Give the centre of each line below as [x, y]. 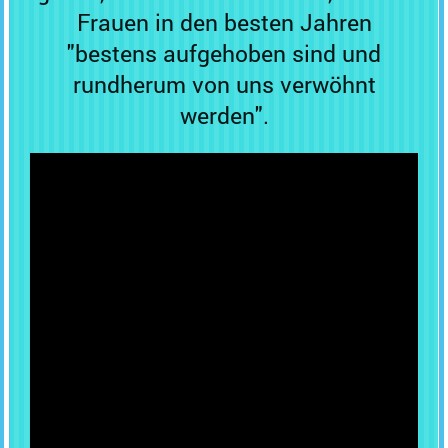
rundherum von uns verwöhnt [224, 84]
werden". [224, 115]
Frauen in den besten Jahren [224, 22]
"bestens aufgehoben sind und [224, 53]
